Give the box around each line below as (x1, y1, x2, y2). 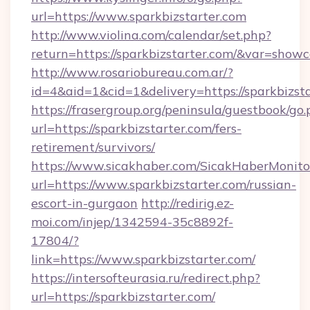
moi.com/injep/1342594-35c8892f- (31, 214, 233, 230)
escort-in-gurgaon (31, 195, 138, 211)
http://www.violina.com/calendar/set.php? (31, 27, 271, 43)
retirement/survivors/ (31, 139, 155, 155)
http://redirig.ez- (141, 195, 234, 211)
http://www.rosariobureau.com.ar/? (31, 64, 233, 80)
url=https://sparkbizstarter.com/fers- (31, 120, 241, 136)
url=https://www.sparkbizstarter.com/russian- (31, 176, 296, 192)
